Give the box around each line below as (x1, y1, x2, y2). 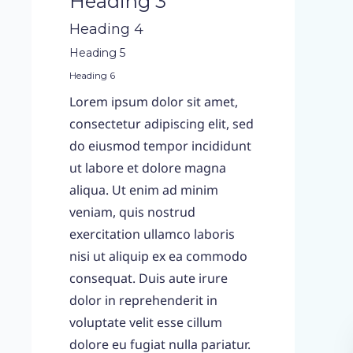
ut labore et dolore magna (69, 159, 226, 176)
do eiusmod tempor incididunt (69, 137, 251, 154)
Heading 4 (69, 20, 143, 38)
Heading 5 (69, 46, 125, 60)
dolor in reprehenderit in (69, 292, 217, 309)
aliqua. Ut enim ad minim (69, 181, 218, 199)
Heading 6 (69, 69, 115, 81)
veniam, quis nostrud (69, 203, 195, 221)
